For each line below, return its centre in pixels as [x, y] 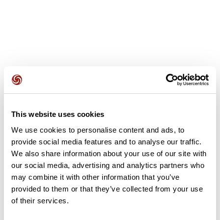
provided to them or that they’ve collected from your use [107, 189]
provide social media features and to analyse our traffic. [107, 141]
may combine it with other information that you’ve [96, 177]
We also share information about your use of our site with [109, 153]
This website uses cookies [58, 114]
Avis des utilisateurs [44, 86]
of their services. [40, 200]
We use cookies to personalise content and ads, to [98, 130]
